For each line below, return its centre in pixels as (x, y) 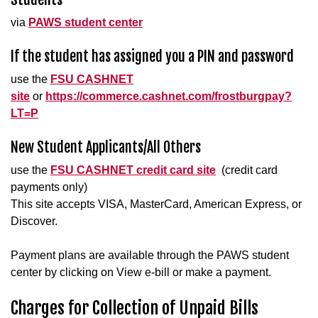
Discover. (34, 221)
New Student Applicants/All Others (106, 147)
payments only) (49, 187)
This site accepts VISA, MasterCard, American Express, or (156, 204)
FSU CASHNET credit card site (133, 170)
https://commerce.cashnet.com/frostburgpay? (169, 96)
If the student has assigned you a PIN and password (152, 56)
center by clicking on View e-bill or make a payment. (141, 272)
